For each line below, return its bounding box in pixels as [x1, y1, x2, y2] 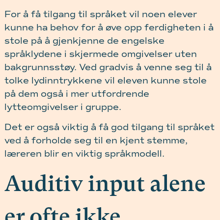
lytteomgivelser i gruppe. [4, 101, 121, 112]
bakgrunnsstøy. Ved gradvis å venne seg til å [4, 61, 212, 73]
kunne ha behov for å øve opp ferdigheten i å [4, 22, 214, 33]
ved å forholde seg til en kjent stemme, [4, 135, 188, 146]
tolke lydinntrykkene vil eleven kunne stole [4, 75, 207, 86]
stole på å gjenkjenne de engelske [4, 35, 165, 46]
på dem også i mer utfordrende [4, 88, 149, 99]
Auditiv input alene [4, 171, 206, 197]
